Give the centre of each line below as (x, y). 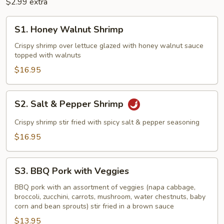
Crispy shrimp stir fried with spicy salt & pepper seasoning (107, 122)
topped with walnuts (48, 55)
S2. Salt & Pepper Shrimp (70, 104)
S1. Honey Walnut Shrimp (69, 29)
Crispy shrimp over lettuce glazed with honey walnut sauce (109, 45)
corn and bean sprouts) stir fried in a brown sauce (94, 206)
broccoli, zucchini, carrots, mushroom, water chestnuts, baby (110, 196)
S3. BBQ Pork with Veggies (72, 171)
